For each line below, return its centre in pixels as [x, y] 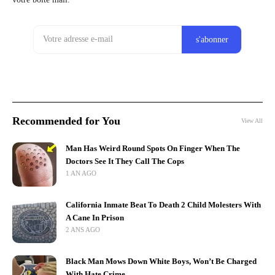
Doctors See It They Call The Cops [125, 161]
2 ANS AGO [83, 229]
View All [252, 121]
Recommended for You [66, 121]
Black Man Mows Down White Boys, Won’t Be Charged [161, 261]
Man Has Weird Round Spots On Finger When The [153, 148]
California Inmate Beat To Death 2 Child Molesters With [163, 205]
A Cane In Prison [95, 218]
